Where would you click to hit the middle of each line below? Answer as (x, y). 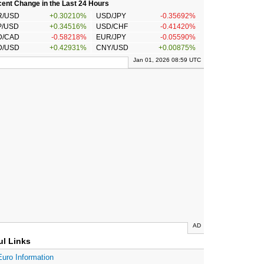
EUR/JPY (111, 37)
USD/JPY (111, 16)
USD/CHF (112, 27)
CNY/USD (112, 48)
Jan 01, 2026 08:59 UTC (167, 60)
